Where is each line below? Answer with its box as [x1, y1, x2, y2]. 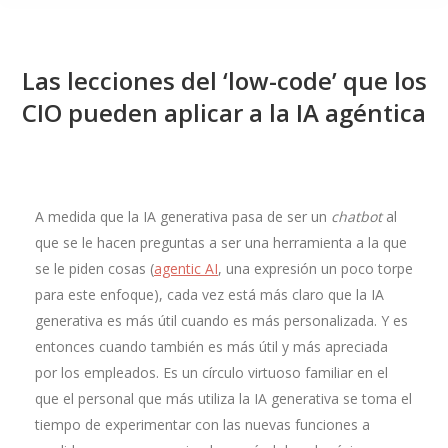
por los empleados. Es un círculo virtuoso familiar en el [35, 363, 388, 382]
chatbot [331, 207, 382, 226]
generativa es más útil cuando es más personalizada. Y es [35, 311, 408, 330]
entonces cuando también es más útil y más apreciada [35, 337, 388, 356]
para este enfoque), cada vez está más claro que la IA [35, 285, 384, 304]
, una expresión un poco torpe [218, 259, 413, 278]
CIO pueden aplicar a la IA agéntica [22, 96, 426, 129]
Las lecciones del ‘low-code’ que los [21, 64, 427, 97]
